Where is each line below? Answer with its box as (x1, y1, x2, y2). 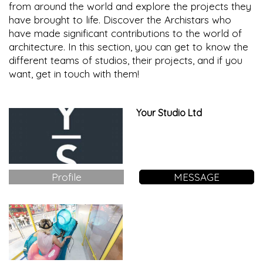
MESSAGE (173, 171, 220, 184)
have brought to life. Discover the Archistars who (9, 14, 231, 26)
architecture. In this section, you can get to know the (9, 41, 248, 53)
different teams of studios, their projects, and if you (9, 54, 242, 67)
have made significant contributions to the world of (9, 27, 242, 40)
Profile (51, 171, 82, 184)
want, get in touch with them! (9, 68, 139, 80)
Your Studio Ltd (136, 107, 202, 119)
